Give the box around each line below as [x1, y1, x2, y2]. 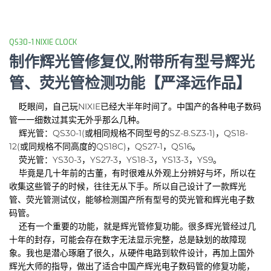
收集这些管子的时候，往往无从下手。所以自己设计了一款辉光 [9, 180, 246, 192]
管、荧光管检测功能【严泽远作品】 [9, 73, 251, 93]
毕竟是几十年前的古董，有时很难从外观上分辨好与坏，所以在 [9, 167, 256, 178]
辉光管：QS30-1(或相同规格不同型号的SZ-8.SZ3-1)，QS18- [9, 127, 248, 139]
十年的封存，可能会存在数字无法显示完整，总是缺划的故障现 [9, 233, 246, 245]
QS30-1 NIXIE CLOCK [9, 37, 77, 47]
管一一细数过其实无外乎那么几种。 [9, 114, 145, 125]
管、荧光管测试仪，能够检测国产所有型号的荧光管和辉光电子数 [9, 194, 255, 205]
